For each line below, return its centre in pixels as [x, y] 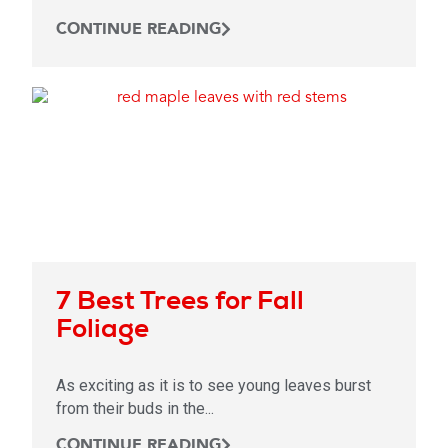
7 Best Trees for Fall [180, 299]
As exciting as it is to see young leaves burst [213, 385]
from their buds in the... [135, 408]
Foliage [102, 327]
